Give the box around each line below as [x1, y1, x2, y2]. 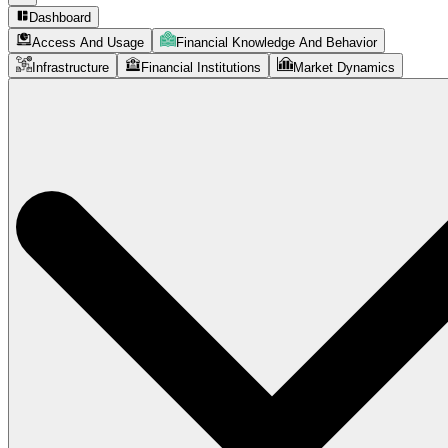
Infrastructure [32, 60, 109, 76]
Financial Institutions [141, 60, 261, 76]
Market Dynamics [293, 60, 395, 76]
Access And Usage [32, 35, 144, 51]
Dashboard [29, 10, 92, 26]
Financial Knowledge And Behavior [176, 35, 377, 51]
